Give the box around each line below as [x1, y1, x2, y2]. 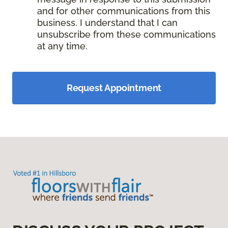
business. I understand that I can [37, 17, 178, 28]
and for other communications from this [37, 6, 210, 17]
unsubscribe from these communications [37, 29, 216, 40]
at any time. [37, 41, 88, 52]
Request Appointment [66, 82, 162, 93]
